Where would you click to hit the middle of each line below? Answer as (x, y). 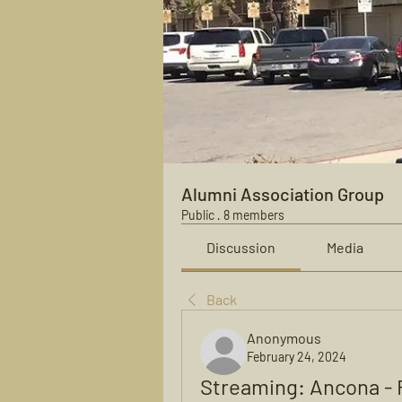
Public (198, 215)
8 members (254, 215)
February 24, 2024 (297, 357)
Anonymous (284, 338)
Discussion (241, 247)
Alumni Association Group (283, 194)
